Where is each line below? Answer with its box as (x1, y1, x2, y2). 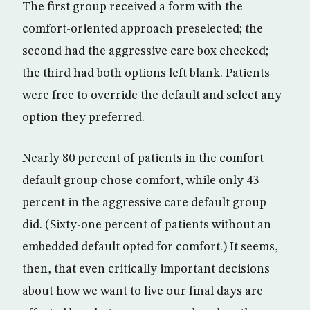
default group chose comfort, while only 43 (22, 174, 259, 187)
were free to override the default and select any (22, 89, 282, 102)
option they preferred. (22, 111, 145, 124)
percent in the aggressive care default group (22, 196, 266, 209)
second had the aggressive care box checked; (22, 44, 268, 57)
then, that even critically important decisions (22, 262, 270, 275)
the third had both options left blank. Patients (22, 66, 270, 80)
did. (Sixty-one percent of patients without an (22, 218, 271, 231)
